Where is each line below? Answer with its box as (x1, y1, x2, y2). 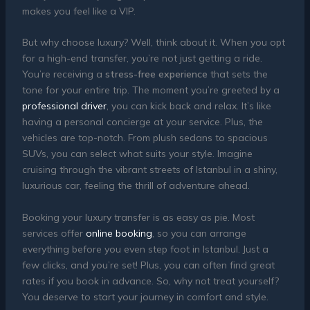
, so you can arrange (152, 226, 246, 239)
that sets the (207, 68, 268, 81)
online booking (85, 226, 152, 239)
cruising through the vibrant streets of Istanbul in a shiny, (21, 163, 277, 176)
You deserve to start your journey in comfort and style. (21, 290, 268, 303)
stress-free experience (104, 68, 208, 81)
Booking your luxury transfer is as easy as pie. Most (21, 210, 255, 224)
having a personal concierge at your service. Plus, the (21, 116, 263, 129)
